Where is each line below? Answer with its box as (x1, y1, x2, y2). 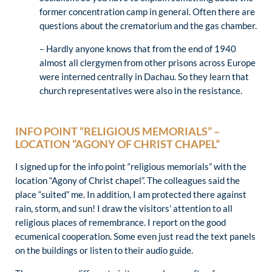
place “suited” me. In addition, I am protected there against (15, 188, 246, 200)
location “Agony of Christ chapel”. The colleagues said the (15, 174, 240, 186)
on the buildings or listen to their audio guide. (15, 244, 193, 256)
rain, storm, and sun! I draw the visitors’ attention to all (15, 202, 233, 214)
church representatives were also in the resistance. (39, 84, 242, 96)
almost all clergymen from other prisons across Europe (39, 56, 256, 68)
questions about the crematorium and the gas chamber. (39, 19, 257, 31)
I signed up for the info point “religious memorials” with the (15, 160, 246, 172)
